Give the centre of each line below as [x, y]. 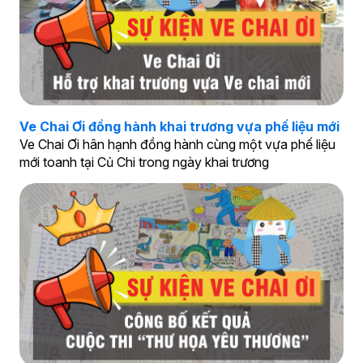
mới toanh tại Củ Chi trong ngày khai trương [144, 162]
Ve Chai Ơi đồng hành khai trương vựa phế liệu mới [179, 126]
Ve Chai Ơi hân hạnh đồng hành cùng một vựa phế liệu [177, 144]
